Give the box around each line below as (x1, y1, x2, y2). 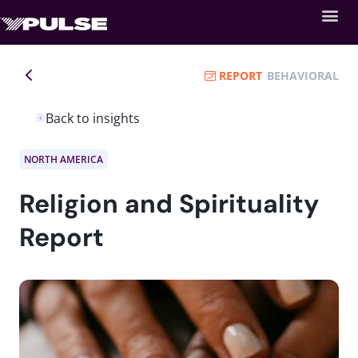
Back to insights (46, 109, 140, 127)
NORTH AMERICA (24, 152, 103, 166)
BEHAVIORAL (267, 68, 339, 83)
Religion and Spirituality (19, 186, 319, 221)
